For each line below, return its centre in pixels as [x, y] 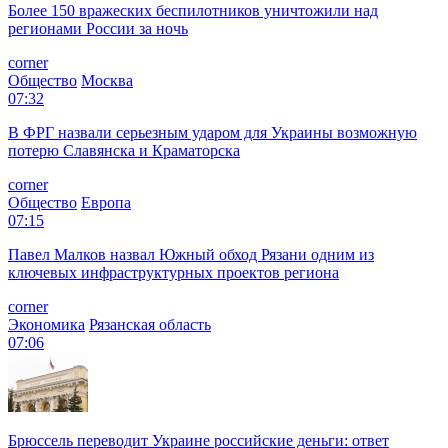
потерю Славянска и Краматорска [124, 150]
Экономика [46, 324]
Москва [107, 80]
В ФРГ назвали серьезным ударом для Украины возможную [212, 132]
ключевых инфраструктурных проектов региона [173, 272]
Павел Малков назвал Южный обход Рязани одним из [191, 254]
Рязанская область [150, 324]
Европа [106, 202]
